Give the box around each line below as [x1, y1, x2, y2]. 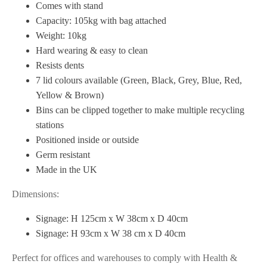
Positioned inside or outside [36, 135, 139, 145]
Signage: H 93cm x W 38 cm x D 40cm [36, 228, 185, 238]
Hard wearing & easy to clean [36, 45, 148, 55]
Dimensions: [12, 189, 59, 199]
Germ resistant [36, 150, 90, 160]
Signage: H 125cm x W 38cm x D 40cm [36, 213, 188, 223]
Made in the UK [36, 164, 97, 175]
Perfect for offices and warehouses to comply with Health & [12, 253, 237, 263]
